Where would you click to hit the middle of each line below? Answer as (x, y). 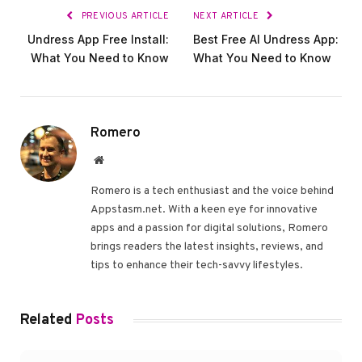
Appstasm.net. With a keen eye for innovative (204, 209)
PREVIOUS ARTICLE (124, 16)
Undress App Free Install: (98, 39)
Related (48, 320)
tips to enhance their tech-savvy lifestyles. (197, 265)
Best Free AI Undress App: (266, 39)
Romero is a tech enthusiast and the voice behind (212, 191)
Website (121, 159)
